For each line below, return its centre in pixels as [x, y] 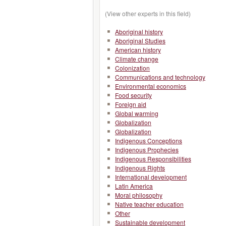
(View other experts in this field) [148, 13]
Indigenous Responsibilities [153, 159]
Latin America [134, 186]
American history [138, 50]
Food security [133, 95]
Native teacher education [149, 204]
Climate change [137, 59]
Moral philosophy [139, 195]
